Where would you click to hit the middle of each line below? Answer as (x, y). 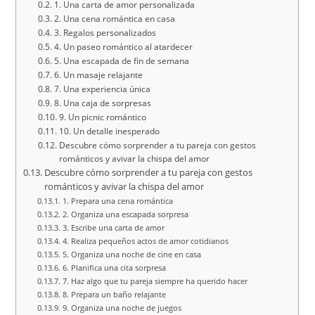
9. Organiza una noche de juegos (122, 308)
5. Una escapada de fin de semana (121, 61)
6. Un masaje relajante (98, 75)
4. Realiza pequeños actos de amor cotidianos (145, 241)
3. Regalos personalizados (105, 33)
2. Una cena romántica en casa (114, 19)
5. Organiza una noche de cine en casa (131, 254)
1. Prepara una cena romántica (117, 201)
